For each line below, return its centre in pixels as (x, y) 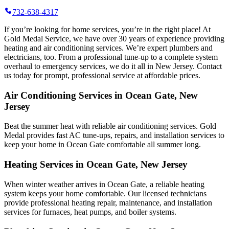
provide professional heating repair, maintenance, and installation (108, 202)
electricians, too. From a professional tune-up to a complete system (111, 57)
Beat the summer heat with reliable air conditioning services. (102, 126)
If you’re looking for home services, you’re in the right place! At (107, 29)
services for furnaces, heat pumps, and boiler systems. (90, 212)
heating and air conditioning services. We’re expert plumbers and (108, 48)
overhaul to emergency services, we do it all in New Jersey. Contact (113, 66)
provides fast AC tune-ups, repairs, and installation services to (124, 135)
